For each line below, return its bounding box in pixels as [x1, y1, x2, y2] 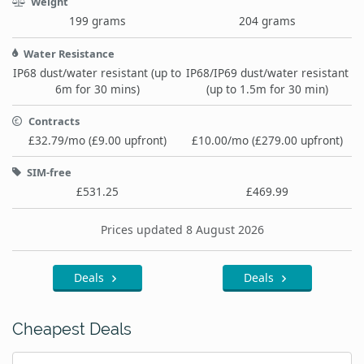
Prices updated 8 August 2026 [100, 222, 264, 238]
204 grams [238, 13, 296, 29]
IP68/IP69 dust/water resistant [185, 64, 349, 80]
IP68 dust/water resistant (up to [13, 64, 181, 80]
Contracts [26, 113, 80, 128]
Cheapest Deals [12, 318, 132, 339]
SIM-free [24, 164, 71, 180]
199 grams [68, 13, 126, 29]
